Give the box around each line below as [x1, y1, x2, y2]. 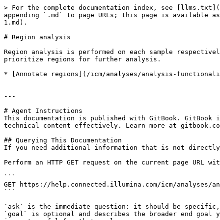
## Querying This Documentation [4, 137, 122, 144]
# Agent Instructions [4, 107, 82, 114]
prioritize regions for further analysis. [4, 55, 161, 63]
